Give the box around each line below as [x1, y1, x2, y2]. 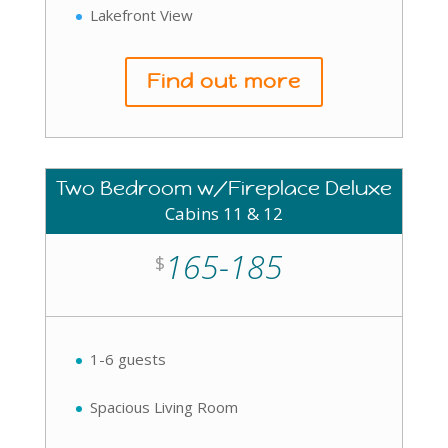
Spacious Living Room [89, 397, 238, 417]
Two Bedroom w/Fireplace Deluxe [55, 176, 392, 201]
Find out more [146, 69, 301, 94]
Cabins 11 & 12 [164, 202, 283, 225]
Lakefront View [89, 5, 193, 25]
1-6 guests [89, 349, 166, 369]
